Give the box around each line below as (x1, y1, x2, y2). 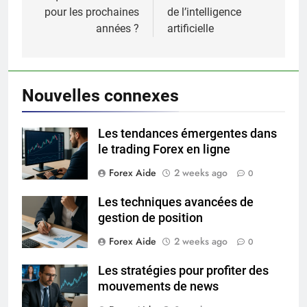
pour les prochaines (45, 5, 139, 19)
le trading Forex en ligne (98, 143, 230, 157)
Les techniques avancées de (98, 195, 254, 210)
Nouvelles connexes (22, 86, 179, 106)
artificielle (167, 22, 214, 36)
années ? (96, 22, 139, 36)
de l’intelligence (167, 5, 241, 19)
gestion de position (98, 211, 203, 225)
